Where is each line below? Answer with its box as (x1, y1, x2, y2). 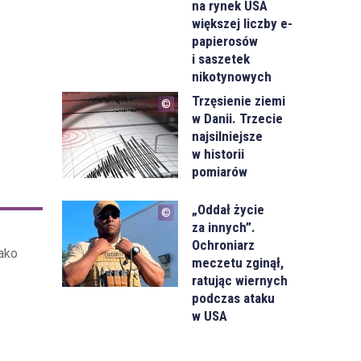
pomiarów (192, 163, 248, 180)
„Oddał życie (192, 201, 265, 218)
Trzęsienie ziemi (192, 92, 286, 109)
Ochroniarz (192, 236, 255, 253)
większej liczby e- (192, 15, 293, 31)
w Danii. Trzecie (192, 110, 284, 127)
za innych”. (192, 218, 256, 235)
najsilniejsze (192, 127, 263, 144)
